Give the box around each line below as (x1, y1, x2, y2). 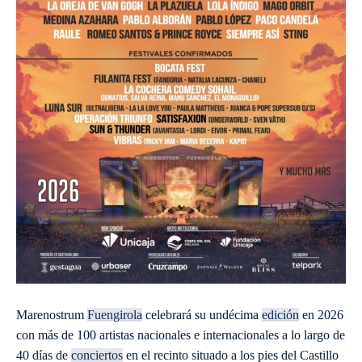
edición (262, 308, 299, 322)
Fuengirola (87, 308, 142, 322)
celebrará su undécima (142, 308, 262, 322)
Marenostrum (16, 308, 87, 322)
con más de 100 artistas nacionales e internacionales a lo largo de (16, 328, 345, 343)
